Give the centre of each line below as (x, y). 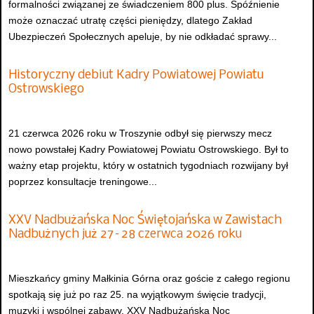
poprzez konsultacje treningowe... (83, 182)
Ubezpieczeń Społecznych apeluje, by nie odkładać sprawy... (143, 37)
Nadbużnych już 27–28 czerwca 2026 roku (125, 234)
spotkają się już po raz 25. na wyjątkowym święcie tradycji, (137, 294)
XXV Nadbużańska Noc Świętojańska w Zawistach (145, 220)
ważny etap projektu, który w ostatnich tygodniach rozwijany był (148, 166)
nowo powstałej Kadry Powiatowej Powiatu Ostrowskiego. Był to (149, 150)
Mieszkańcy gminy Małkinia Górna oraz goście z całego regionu (149, 278)
